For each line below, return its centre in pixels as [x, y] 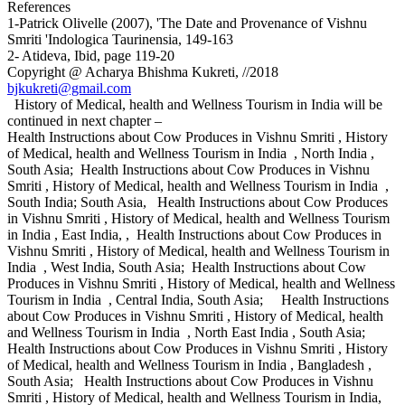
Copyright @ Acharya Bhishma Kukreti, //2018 [145, 72]
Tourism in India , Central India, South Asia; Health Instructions [198, 300]
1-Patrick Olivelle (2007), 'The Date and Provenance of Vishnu [187, 24]
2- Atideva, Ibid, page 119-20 [91, 56]
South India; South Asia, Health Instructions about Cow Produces [198, 202]
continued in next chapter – [85, 121]
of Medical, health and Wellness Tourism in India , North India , [191, 154]
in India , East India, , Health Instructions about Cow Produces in [194, 235]
